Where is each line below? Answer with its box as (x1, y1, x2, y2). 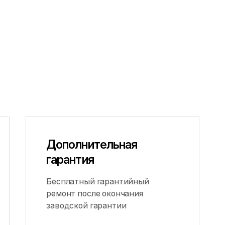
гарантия (46, 152, 94, 167)
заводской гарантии (46, 200, 127, 210)
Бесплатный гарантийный (46, 176, 149, 186)
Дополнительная (46, 137, 137, 152)
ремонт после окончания (46, 188, 143, 198)
